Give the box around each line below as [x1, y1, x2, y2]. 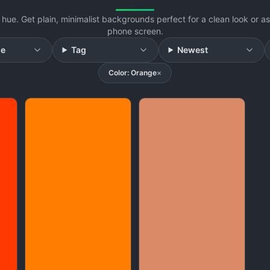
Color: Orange [108, 68, 157, 77]
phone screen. [107, 26, 163, 36]
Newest [177, 45, 209, 55]
